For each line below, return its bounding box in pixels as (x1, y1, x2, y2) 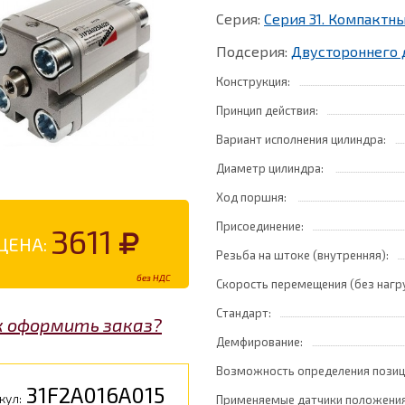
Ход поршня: (216, 190, 289, 204)
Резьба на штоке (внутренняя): (216, 248, 389, 262)
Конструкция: (216, 74, 290, 89)
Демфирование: (216, 334, 303, 349)
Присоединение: (216, 219, 304, 233)
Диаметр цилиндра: (216, 161, 326, 175)
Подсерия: (216, 42, 291, 60)
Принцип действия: (216, 103, 318, 118)
